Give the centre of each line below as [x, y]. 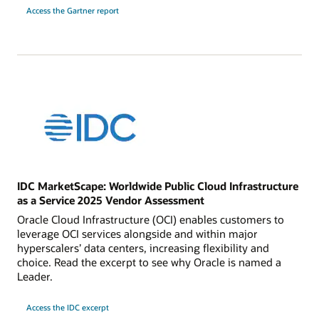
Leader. [35, 277]
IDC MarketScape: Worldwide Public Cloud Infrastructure [158, 185]
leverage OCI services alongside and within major [137, 234]
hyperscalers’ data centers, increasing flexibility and [143, 248]
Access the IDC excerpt [67, 308]
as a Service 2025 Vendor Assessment [111, 200]
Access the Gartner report [72, 11]
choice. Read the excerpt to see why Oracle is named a [149, 262]
